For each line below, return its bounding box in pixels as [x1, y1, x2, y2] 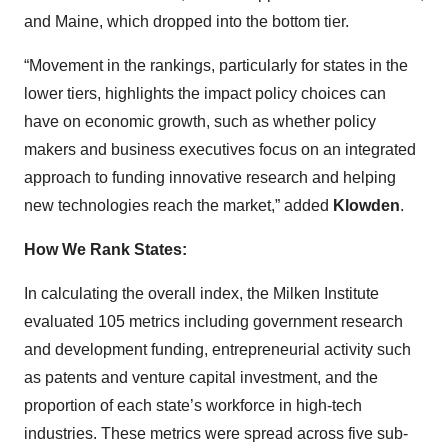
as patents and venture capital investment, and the [24, 369, 378, 386]
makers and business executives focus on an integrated [24, 141, 416, 158]
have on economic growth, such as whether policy [24, 113, 376, 130]
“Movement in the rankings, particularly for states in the [24, 57, 408, 74]
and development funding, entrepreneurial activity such [24, 341, 411, 358]
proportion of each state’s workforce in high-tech [24, 397, 362, 414]
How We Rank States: [24, 241, 187, 258]
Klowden [333, 197, 400, 214]
